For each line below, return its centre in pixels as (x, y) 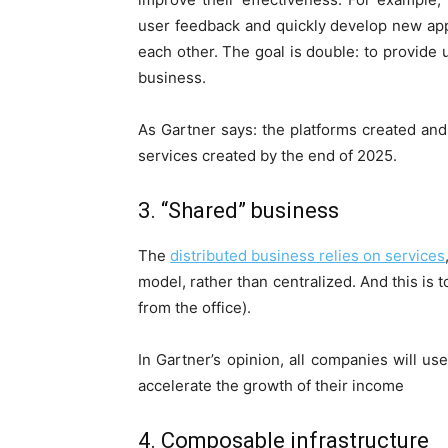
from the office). (194, 308)
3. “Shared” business (238, 211)
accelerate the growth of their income (271, 386)
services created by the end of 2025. (267, 156)
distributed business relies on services (308, 256)
